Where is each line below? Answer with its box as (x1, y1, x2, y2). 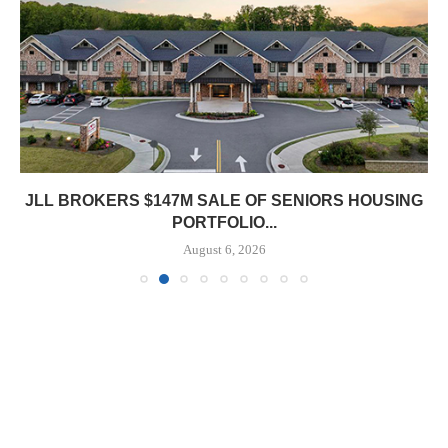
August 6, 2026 (182, 242, 266, 257)
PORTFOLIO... (171, 214, 277, 231)
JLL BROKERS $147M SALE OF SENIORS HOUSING (25, 192, 423, 209)
